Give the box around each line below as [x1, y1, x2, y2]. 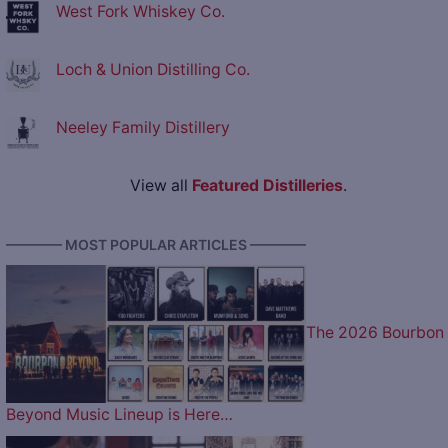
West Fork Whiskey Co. [56, 2, 225, 22]
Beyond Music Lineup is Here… [6, 405, 233, 425]
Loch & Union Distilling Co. [56, 60, 250, 80]
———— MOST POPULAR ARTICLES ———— [6, 236, 306, 254]
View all [129, 176, 192, 196]
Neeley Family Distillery [56, 118, 230, 138]
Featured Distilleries [191, 176, 343, 196]
